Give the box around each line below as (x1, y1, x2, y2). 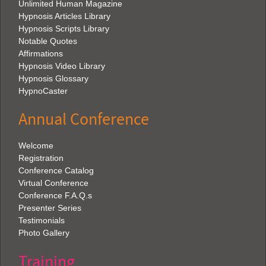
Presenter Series (18, 202, 81, 213)
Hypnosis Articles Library (18, 11, 110, 21)
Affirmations (18, 48, 63, 58)
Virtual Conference (18, 178, 88, 188)
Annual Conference (18, 108, 149, 131)
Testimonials (18, 215, 65, 225)
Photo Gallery (18, 227, 69, 237)
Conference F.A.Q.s (18, 190, 92, 200)
